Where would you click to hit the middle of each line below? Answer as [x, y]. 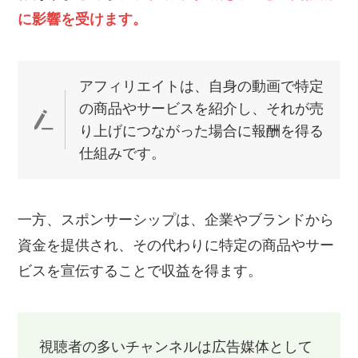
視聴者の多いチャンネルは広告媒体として [176, 347]
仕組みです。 [122, 153]
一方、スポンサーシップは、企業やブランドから [176, 220]
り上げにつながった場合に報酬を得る [201, 131]
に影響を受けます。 [83, 19]
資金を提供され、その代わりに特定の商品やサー [176, 246]
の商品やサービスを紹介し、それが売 [201, 108]
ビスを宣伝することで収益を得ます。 [140, 271]
